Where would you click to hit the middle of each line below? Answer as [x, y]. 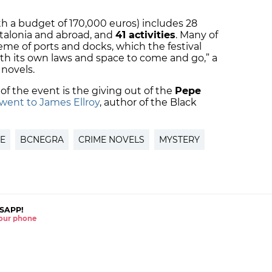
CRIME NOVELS [111, 139]
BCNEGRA [42, 139]
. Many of [197, 35]
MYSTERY [179, 139]
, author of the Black [148, 102]
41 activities [145, 35]
